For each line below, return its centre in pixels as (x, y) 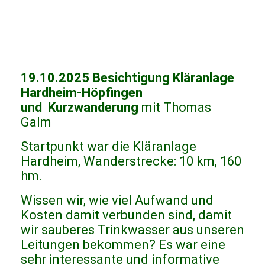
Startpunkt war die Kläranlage (109, 147)
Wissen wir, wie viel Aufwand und (117, 201)
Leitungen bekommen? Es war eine (123, 245)
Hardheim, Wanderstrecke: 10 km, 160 (131, 161)
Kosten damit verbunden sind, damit (126, 215)
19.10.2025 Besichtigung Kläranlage (127, 78)
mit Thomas (175, 108)
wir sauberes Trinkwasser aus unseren (132, 230)
